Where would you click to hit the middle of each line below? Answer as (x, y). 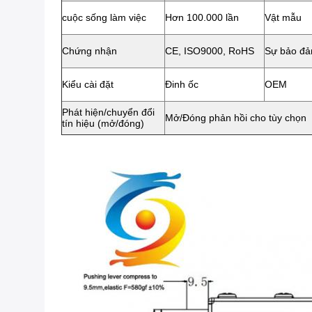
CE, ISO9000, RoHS (210, 51)
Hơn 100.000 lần (202, 17)
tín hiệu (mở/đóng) (103, 123)
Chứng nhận (89, 51)
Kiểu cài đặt (88, 84)
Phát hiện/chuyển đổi (108, 112)
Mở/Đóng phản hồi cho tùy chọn (236, 118)
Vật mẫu (283, 17)
